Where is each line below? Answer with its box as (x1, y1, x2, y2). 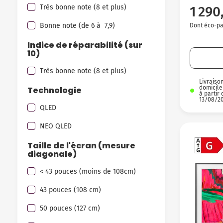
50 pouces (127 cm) (40, 204, 100, 213)
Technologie (27, 84, 82, 96)
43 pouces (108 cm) (40, 186, 101, 195)
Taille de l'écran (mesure (27, 139, 135, 151)
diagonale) (27, 148, 77, 160)
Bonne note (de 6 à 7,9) (40, 21, 115, 30)
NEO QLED (40, 122, 72, 131)
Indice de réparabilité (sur (27, 39, 142, 51)
